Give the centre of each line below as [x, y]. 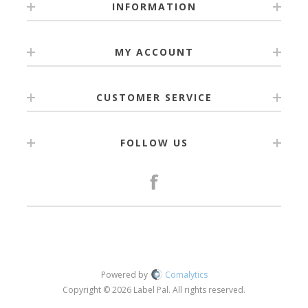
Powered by [125, 275]
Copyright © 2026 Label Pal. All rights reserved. [154, 290]
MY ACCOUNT [154, 52]
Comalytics [186, 275]
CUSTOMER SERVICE [154, 97]
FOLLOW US [154, 143]
